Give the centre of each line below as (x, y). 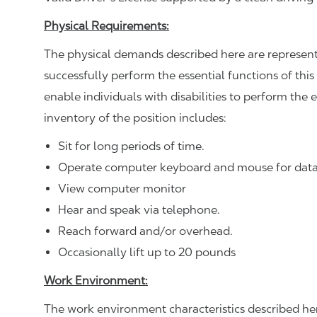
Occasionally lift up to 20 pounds (147, 252)
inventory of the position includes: (135, 118)
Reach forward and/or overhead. (145, 231)
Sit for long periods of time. (131, 146)
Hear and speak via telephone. (139, 210)
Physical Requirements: (106, 26)
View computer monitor (122, 189)
